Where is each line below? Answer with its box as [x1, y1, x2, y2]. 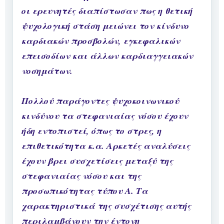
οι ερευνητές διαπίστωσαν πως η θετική [21, 4, 192, 17]
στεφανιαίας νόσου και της [21, 169, 141, 182]
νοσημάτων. [21, 64, 72, 77]
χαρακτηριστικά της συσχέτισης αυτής [21, 199, 191, 212]
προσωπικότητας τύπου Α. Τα [21, 184, 148, 197]
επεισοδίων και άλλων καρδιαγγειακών [21, 49, 193, 62]
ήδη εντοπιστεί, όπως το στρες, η [21, 124, 161, 137]
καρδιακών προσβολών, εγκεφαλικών [21, 34, 180, 47]
